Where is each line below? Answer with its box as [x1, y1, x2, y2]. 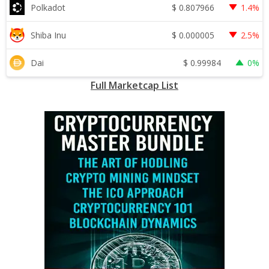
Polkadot [31, 2, 65, 14]
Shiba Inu [31, 29, 66, 41]
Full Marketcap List [91, 79, 178, 92]
